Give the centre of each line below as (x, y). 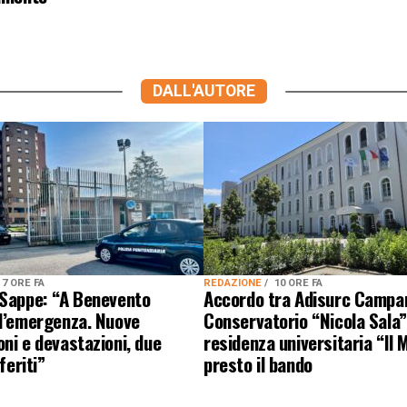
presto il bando (258, 364)
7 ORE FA (23, 283)
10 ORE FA (298, 283)
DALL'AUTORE (203, 91)
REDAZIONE (234, 283)
